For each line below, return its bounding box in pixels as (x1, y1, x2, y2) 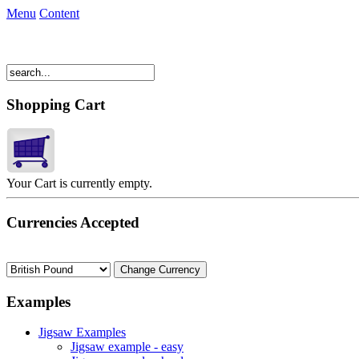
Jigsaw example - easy (71, 340, 184, 354)
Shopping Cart (6, 95, 105, 113)
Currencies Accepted (6, 214, 139, 232)
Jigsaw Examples (38, 325, 126, 340)
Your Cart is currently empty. (6, 176, 152, 191)
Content (39, 6, 79, 20)
